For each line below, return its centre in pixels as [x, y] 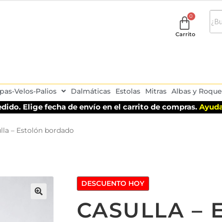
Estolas [128, 91]
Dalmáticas [90, 91]
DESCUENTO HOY [113, 184]
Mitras [156, 91]
